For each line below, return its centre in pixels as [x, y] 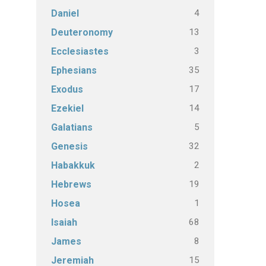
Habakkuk [73, 165]
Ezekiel [67, 108]
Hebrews [71, 184]
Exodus [67, 89]
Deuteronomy [82, 32]
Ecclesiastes [80, 51]
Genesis [69, 146]
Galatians [72, 127]
